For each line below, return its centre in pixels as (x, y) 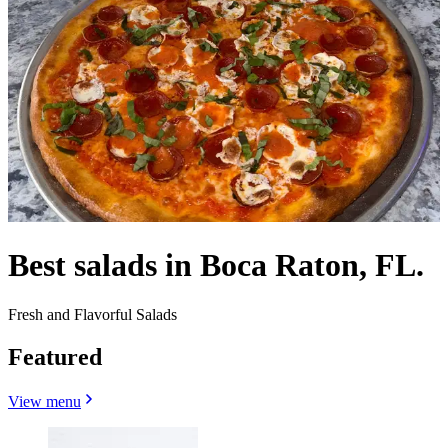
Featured (55, 356)
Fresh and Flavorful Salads (92, 314)
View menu (44, 401)
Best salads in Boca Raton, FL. (216, 265)
